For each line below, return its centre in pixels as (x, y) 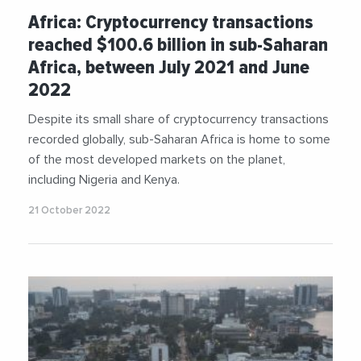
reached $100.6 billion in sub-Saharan (178, 45)
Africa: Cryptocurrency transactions (171, 23)
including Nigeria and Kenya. (104, 180)
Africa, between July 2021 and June (169, 68)
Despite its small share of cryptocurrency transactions (178, 120)
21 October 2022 (69, 211)
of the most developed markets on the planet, (157, 160)
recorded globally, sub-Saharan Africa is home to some (179, 140)
